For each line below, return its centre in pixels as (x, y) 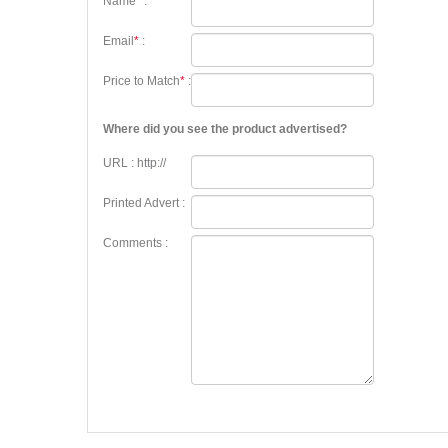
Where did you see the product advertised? (225, 129)
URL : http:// (134, 163)
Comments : (135, 243)
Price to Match (141, 81)
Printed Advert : (144, 203)
